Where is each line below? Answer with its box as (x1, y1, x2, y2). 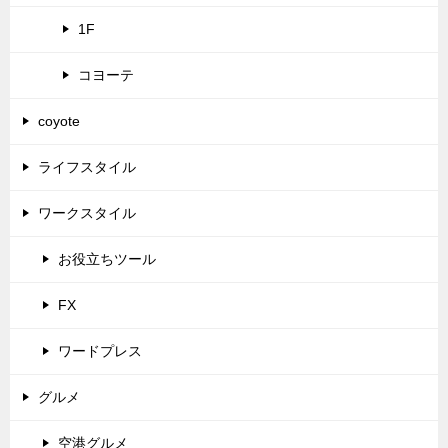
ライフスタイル (38, 159, 136, 176)
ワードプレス (58, 343, 142, 360)
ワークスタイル (38, 205, 136, 222)
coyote (38, 113, 80, 130)
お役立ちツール (58, 251, 156, 268)
